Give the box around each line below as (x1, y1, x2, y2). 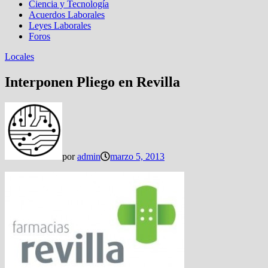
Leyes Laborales (29, 20, 91, 31)
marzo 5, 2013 (110, 151, 165, 162)
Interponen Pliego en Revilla (5, 74, 180, 90)
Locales (5, 51, 34, 62)
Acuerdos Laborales (29, 10, 105, 20)
